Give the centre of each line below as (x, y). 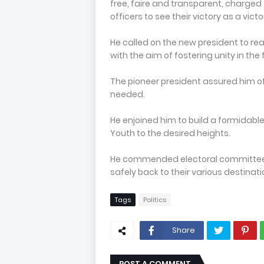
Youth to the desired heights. (170, 133)
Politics (155, 200)
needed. (128, 95)
